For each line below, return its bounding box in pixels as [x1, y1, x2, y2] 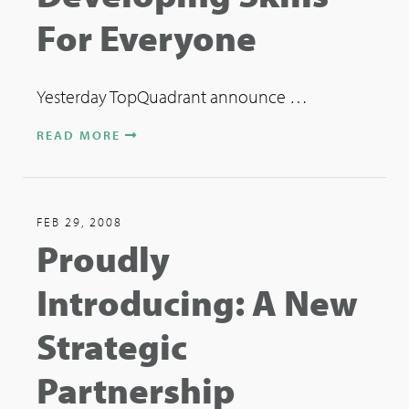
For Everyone [37, 14, 257, 60]
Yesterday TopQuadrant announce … [37, 85, 309, 108]
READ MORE [37, 127, 125, 143]
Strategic [37, 322, 187, 369]
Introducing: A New [37, 278, 358, 325]
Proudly [37, 235, 170, 281]
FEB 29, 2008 [37, 214, 122, 230]
